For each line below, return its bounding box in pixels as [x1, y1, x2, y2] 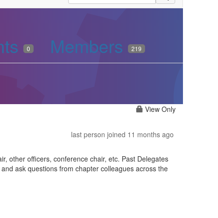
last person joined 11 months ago [71, 129, 174, 139]
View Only [143, 104, 176, 114]
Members [50, 33, 128, 58]
